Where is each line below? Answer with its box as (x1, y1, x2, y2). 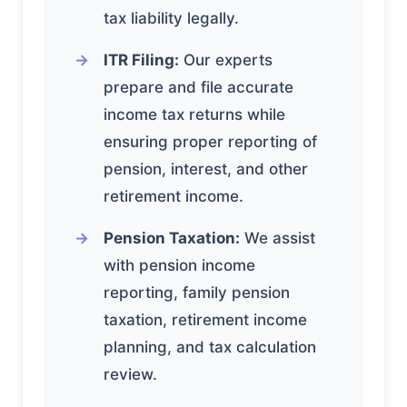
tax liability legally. (104, 8, 239, 27)
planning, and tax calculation (104, 337, 316, 356)
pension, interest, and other (104, 159, 308, 178)
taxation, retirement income (104, 310, 307, 329)
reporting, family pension (104, 283, 290, 302)
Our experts (179, 50, 273, 69)
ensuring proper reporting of (104, 132, 317, 151)
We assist (240, 228, 315, 247)
